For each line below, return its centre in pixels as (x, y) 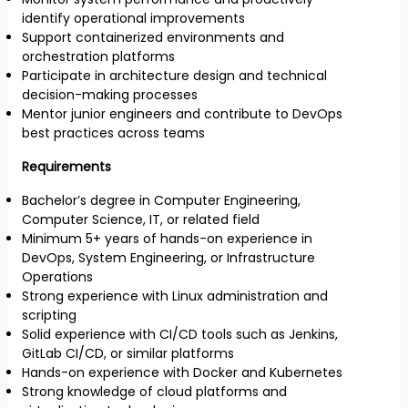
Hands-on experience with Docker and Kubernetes (182, 372)
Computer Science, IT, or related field (141, 219)
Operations (57, 277)
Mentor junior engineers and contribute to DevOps (182, 114)
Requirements (66, 167)
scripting (49, 315)
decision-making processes (110, 95)
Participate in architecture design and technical (174, 76)
